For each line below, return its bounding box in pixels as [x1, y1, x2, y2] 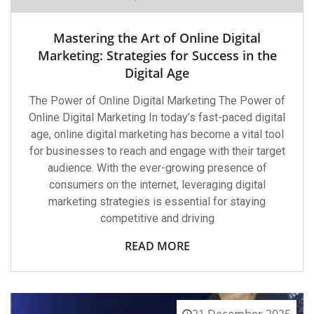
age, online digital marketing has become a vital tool [30, 127, 284, 141]
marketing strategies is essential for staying [48, 194, 266, 208]
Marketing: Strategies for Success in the [37, 46, 277, 64]
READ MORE [124, 238, 190, 254]
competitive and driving [100, 211, 214, 225]
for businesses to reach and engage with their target [29, 144, 285, 158]
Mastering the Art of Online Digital [53, 29, 261, 46]
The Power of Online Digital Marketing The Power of [29, 93, 285, 107]
